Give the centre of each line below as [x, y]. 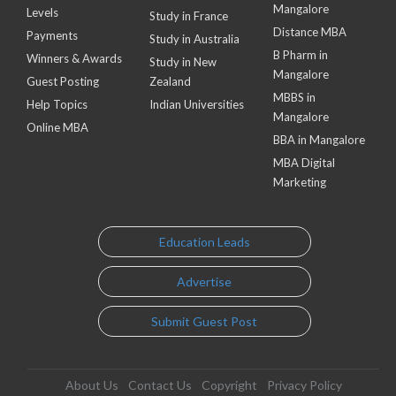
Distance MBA [309, 32]
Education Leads [204, 241]
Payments [52, 35]
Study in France [189, 16]
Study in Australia [195, 39]
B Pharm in [300, 55]
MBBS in [294, 97]
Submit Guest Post [205, 321]
